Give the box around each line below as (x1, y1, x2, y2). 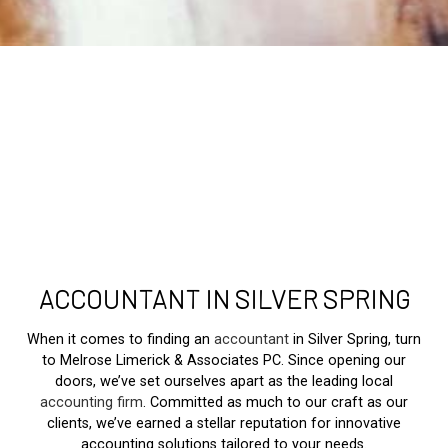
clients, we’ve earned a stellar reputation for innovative (47, 414, 401, 432)
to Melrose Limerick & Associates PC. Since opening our (42, 351, 406, 369)
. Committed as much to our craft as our (143, 393, 408, 411)
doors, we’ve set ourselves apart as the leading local (55, 372, 393, 390)
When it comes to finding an (27, 330, 214, 348)
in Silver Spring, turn (289, 330, 421, 348)
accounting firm (40, 393, 143, 411)
